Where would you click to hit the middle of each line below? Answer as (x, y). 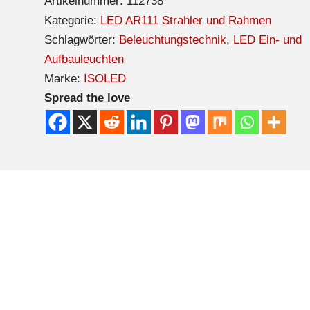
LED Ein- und (267, 39)
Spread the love (87, 98)
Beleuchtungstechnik (172, 39)
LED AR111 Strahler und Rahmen (185, 20)
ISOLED (104, 78)
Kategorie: (72, 20)
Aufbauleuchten (84, 59)
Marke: (64, 78)
